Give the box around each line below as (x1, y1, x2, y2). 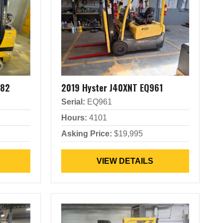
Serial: (61, 98, 85, 106)
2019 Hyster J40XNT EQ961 (61, 81, 163, 94)
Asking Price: (61, 129, 112, 138)
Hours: (61, 113, 87, 122)
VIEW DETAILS (97, 157, 154, 165)
